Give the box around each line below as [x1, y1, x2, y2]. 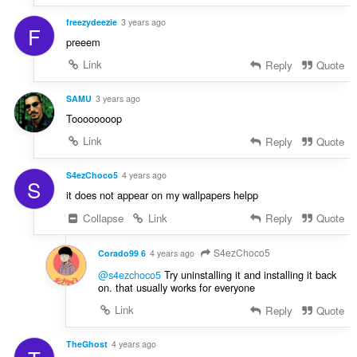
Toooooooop [65, 111, 122, 127]
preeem [65, 34, 100, 50]
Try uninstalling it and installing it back [160, 266, 336, 282]
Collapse [80, 210, 124, 226]
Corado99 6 [97, 246, 146, 259]
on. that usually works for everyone [97, 279, 255, 295]
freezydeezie [65, 16, 117, 29]
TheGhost [65, 337, 108, 350]
